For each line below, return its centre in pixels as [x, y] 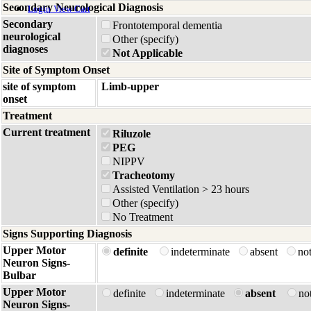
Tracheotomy [144, 175]
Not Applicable [148, 53]
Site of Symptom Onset [56, 70]
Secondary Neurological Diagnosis [83, 7]
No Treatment [143, 217]
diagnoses [25, 49]
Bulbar [19, 275]
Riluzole [132, 134]
